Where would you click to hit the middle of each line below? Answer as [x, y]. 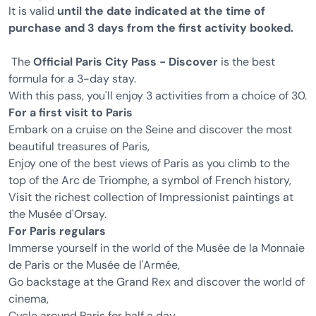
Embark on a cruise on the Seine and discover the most [150, 129]
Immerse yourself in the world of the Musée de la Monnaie [157, 248]
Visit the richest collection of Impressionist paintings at [151, 197]
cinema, [29, 299]
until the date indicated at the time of [161, 11]
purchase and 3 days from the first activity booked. [151, 28]
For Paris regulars [57, 231]
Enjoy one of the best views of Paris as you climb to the [149, 163]
